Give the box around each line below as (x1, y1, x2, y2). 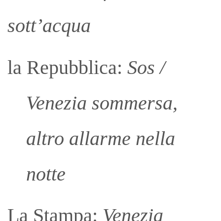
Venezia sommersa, (26, 91, 178, 114)
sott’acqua (7, 14, 91, 37)
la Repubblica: (7, 56, 127, 78)
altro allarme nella (26, 127, 175, 149)
